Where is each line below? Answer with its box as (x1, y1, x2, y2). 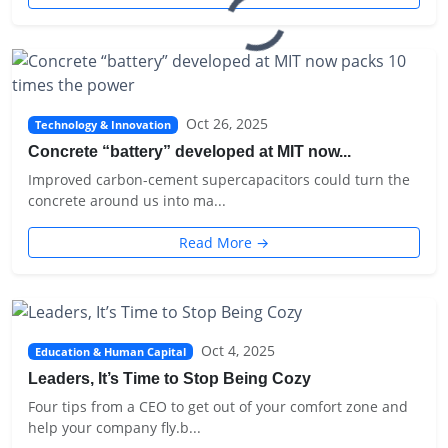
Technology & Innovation (34, 118, 171, 132)
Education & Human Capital (34, 344, 186, 359)
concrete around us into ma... (28, 191, 226, 210)
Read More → (179, 233, 269, 252)
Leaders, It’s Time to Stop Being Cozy (28, 369, 311, 387)
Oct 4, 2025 (200, 340, 275, 360)
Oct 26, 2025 (185, 114, 268, 133)
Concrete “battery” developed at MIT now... (28, 143, 351, 160)
